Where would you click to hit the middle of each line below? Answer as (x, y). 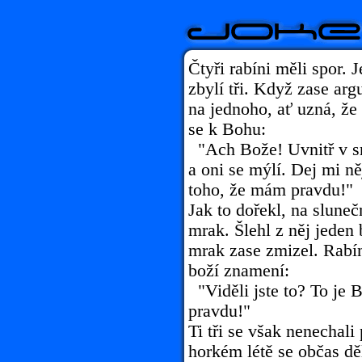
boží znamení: (239, 271)
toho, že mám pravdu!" (271, 190)
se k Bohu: (227, 129)
